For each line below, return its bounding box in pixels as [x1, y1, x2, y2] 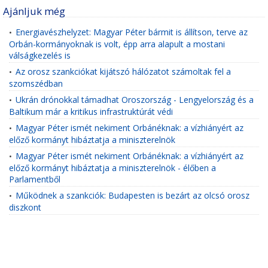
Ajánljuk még [3, 4, 65, 18]
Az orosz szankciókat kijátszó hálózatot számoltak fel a [16, 66, 231, 77]
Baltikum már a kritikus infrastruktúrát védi [9, 106, 173, 117]
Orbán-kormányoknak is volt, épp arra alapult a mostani [9, 38, 225, 49]
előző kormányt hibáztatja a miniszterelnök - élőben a [9, 162, 216, 173]
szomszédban [9, 78, 63, 89]
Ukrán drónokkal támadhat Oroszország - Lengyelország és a [16, 94, 254, 105]
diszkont [9, 202, 41, 212]
